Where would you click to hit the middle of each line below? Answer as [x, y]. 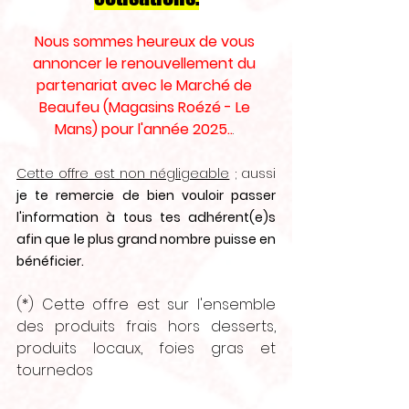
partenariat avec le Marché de [146, 85]
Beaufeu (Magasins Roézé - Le [146, 107]
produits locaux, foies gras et [146, 348]
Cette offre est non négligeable [123, 173]
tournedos [58, 370]
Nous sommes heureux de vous [146, 42]
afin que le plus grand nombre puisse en [146, 239]
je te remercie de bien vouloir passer [146, 195]
